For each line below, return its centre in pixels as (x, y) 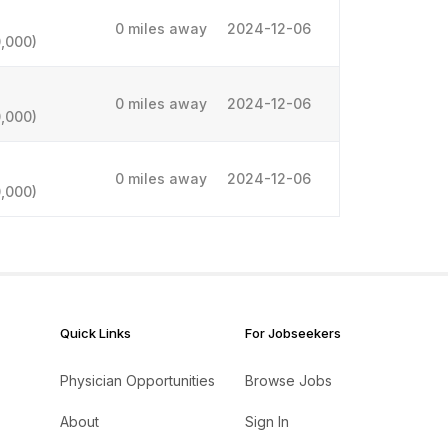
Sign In (267, 421)
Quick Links (95, 333)
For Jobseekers (293, 333)
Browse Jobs (288, 380)
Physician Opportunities (137, 380)
